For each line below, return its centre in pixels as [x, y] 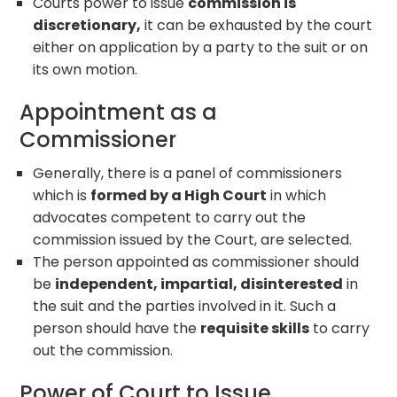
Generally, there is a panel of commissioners [188, 173]
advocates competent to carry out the [170, 217]
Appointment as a [119, 112]
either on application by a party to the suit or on [201, 47]
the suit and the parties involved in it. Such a [185, 306]
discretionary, [87, 25]
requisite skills [255, 328]
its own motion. [86, 69]
